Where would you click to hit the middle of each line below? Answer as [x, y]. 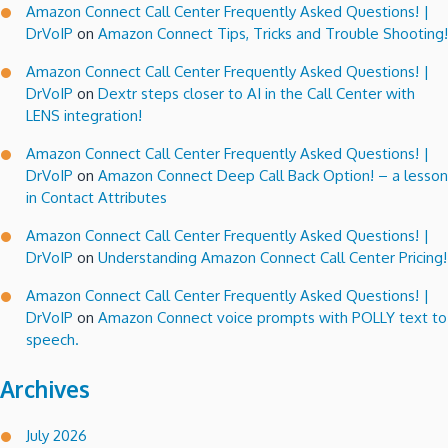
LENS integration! [84, 115]
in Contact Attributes [96, 197]
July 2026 [56, 435]
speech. [52, 339]
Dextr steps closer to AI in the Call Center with [256, 93]
